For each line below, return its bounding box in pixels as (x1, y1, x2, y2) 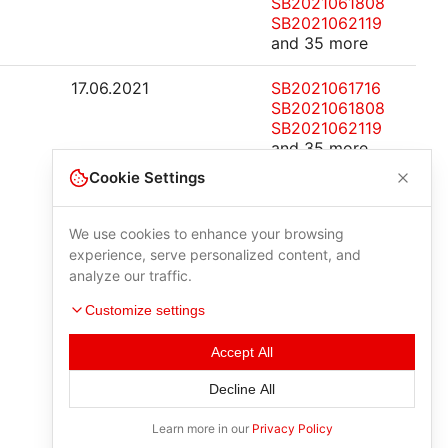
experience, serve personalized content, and (69, 246, 361, 263)
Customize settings (85, 302, 205, 318)
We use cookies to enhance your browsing (69, 225, 344, 242)
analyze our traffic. (69, 267, 192, 284)
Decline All (209, 381, 275, 397)
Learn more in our (151, 421, 252, 436)
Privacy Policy (251, 421, 333, 436)
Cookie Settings (89, 168, 205, 187)
